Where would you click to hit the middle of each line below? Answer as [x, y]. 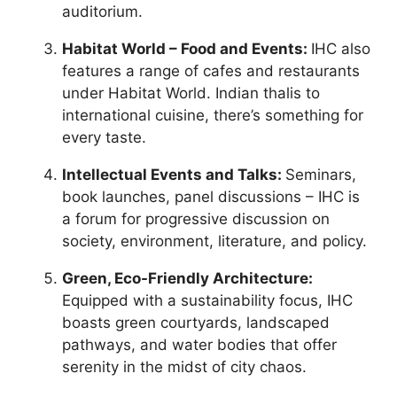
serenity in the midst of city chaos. [184, 366]
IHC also [341, 48]
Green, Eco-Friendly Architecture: [187, 278]
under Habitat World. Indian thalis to [191, 93]
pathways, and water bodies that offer [199, 344]
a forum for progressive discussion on [196, 218]
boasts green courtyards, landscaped [196, 322]
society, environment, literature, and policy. [214, 241]
